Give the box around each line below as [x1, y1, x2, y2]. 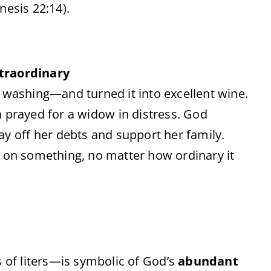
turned [87, 85, 128, 102]
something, [21, 147, 88, 163]
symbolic [73, 253, 128, 269]
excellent [164, 85, 218, 102]
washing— [2, 85, 62, 102]
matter [106, 147, 148, 163]
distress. [132, 106, 184, 122]
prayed [5, 106, 48, 122]
